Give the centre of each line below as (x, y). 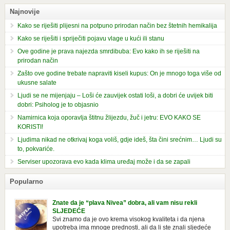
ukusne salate (37, 82)
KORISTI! (30, 127)
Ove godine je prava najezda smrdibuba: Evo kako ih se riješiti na (108, 51)
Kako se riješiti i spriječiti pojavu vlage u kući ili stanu (91, 38)
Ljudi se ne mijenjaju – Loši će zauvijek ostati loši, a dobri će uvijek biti (115, 95)
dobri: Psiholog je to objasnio (58, 104)
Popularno (26, 181)
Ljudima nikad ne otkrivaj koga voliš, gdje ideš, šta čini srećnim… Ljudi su (119, 139)
